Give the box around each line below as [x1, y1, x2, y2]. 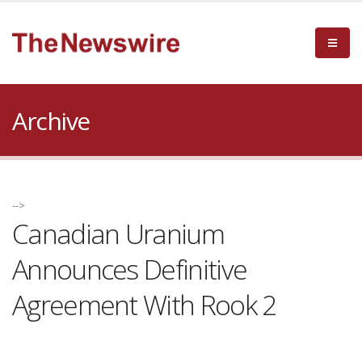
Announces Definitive [12, 250, 247, 288]
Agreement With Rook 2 [12, 286, 276, 323]
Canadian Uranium [12, 215, 224, 252]
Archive [12, 104, 90, 137]
